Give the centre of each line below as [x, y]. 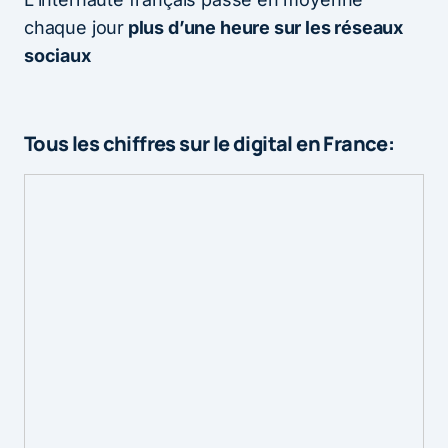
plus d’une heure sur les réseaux [264, 27]
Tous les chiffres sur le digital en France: [209, 143]
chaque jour [74, 27]
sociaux [57, 55]
